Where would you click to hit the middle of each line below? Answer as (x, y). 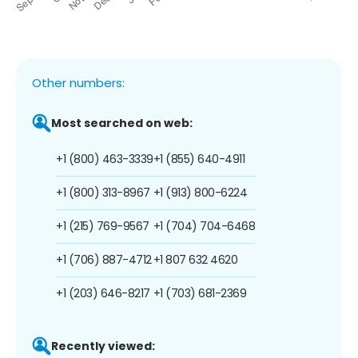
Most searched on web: (122, 123)
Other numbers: (78, 82)
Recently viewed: (103, 346)
